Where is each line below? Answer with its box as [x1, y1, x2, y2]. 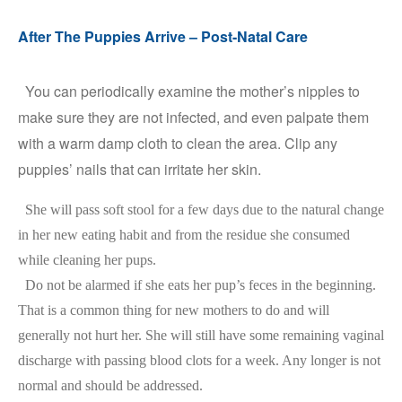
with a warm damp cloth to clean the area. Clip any [18, 133, 337, 153]
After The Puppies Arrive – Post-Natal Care [18, 26, 308, 47]
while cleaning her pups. [18, 252, 156, 267]
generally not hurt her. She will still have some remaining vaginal [18, 328, 384, 343]
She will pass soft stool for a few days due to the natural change [18, 202, 384, 217]
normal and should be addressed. [18, 378, 203, 393]
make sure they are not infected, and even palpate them [18, 107, 369, 127]
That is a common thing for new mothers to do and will [18, 302, 329, 318]
